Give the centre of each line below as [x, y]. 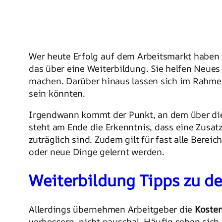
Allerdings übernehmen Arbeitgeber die [112, 209]
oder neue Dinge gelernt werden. [97, 151]
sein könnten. [57, 93]
